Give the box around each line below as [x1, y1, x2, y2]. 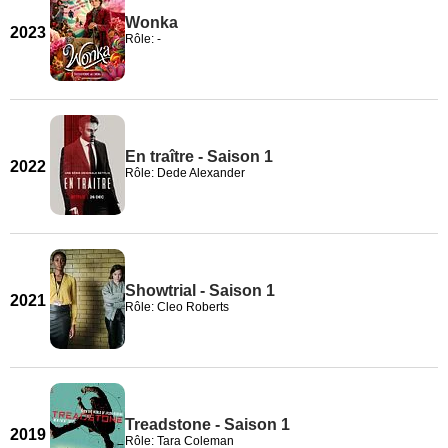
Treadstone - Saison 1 [125, 416, 290, 433]
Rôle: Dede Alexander [125, 166, 245, 180]
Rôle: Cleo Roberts [125, 300, 229, 314]
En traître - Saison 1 [125, 148, 273, 165]
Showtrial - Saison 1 [125, 282, 275, 299]
